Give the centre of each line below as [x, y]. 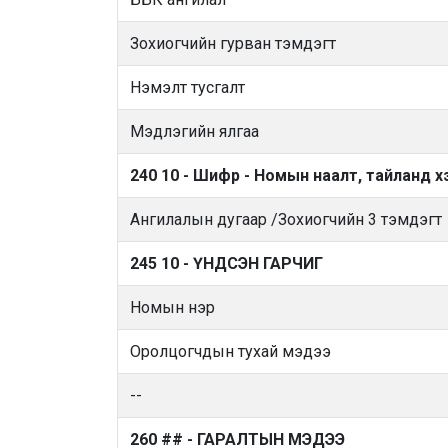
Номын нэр [172, 307]
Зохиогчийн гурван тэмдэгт [233, 43]
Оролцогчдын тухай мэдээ [230, 351]
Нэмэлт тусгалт [187, 87]
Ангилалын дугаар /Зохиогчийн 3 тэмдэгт [286, 219]
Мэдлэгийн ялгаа [194, 131]
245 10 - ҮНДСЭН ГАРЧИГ [226, 263]
